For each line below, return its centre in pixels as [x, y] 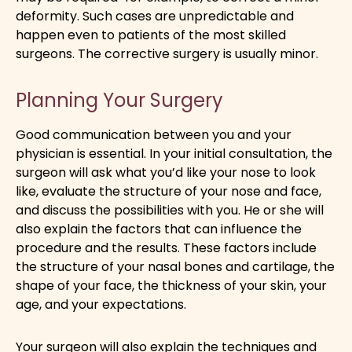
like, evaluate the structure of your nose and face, [169, 192]
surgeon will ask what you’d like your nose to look [166, 173]
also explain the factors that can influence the [159, 229]
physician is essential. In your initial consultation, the [174, 154]
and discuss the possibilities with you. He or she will [170, 211]
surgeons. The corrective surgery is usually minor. [167, 54]
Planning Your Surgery [119, 101]
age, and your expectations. [101, 305]
